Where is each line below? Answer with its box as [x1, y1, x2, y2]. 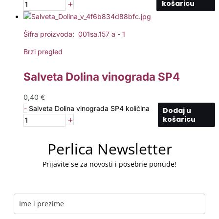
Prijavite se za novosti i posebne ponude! [43, 159, 176, 169]
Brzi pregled [23, 47, 63, 56]
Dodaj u [163, 105, 192, 115]
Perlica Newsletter [47, 138, 172, 159]
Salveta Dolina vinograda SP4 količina [29, 104, 150, 112]
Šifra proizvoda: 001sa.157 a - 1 [23, 30, 125, 39]
